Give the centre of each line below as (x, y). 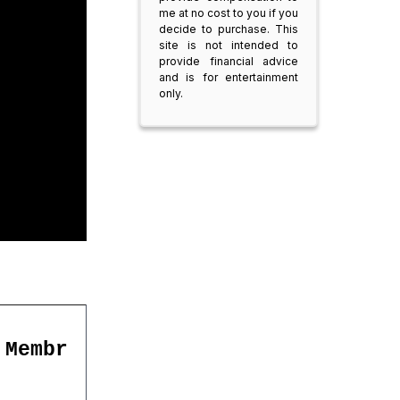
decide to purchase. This (229, 29)
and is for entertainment (229, 77)
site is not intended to (229, 45)
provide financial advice (229, 61)
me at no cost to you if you (229, 13)
